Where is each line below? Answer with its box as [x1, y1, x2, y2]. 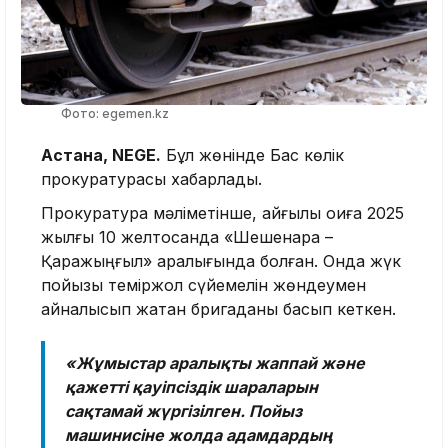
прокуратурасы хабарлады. [41, 169, 262, 190]
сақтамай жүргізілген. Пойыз [65, 401, 302, 422]
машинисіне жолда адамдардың [65, 425, 332, 446]
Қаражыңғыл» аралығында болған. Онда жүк [41, 251, 401, 272]
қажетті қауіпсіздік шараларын [65, 377, 318, 398]
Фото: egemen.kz [61, 106, 169, 122]
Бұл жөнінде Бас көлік [161, 145, 344, 166]
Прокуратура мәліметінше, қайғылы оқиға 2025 [41, 203, 404, 224]
